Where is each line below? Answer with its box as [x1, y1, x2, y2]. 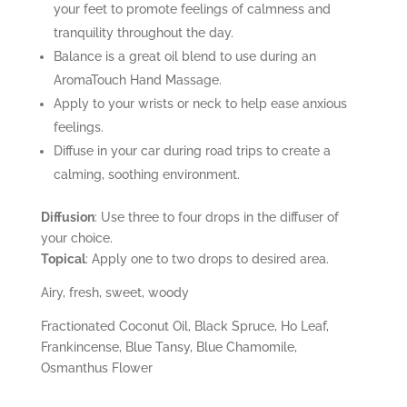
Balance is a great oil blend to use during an [53, 48, 316, 64]
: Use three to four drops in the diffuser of [94, 209, 339, 224]
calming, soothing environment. [53, 166, 240, 182]
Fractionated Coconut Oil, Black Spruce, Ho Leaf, [40, 318, 329, 333]
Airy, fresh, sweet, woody [40, 284, 189, 300]
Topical [40, 251, 85, 266]
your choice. [40, 230, 113, 245]
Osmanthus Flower [40, 360, 153, 375]
